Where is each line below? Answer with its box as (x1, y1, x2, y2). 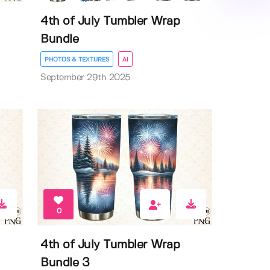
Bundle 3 (40, 257, 90, 269)
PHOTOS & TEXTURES (45, 56, 110, 63)
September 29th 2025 (40, 73, 130, 82)
